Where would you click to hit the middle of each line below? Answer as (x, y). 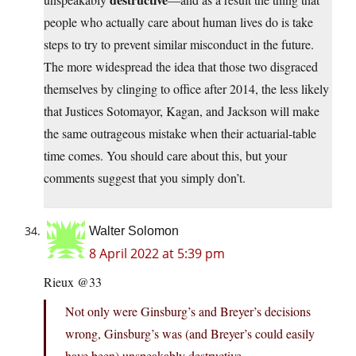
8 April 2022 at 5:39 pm (157, 254)
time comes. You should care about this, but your (165, 156)
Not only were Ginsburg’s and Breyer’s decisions (188, 311)
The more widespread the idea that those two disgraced (181, 67)
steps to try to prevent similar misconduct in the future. (179, 44)
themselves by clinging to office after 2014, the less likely (186, 89)
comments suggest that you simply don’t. (145, 178)
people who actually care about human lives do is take (178, 22)
